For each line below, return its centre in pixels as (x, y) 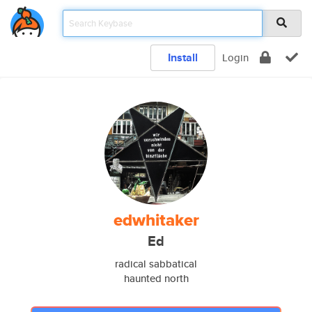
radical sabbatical (156, 264)
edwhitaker (156, 220)
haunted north (156, 278)
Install (183, 57)
